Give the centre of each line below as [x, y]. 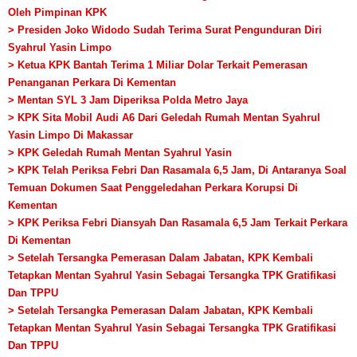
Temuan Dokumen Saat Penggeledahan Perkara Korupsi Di [153, 188]
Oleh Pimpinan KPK [57, 13]
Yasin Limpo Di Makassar [71, 135]
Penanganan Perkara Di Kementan [92, 83]
